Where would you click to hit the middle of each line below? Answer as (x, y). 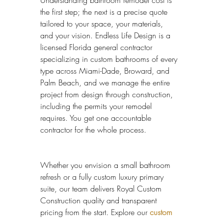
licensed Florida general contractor (97, 47)
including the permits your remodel (97, 106)
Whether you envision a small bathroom (107, 165)
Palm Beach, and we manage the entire (106, 83)
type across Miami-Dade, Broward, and (106, 71)
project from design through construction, (108, 95)
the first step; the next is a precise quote (105, 12)
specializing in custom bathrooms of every (110, 59)
